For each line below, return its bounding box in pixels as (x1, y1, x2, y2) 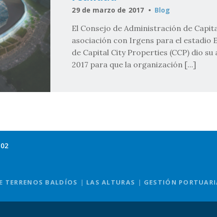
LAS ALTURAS (86, 178, 136, 187)
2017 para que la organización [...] (72, 60, 197, 70)
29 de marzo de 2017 (72, 5, 144, 15)
